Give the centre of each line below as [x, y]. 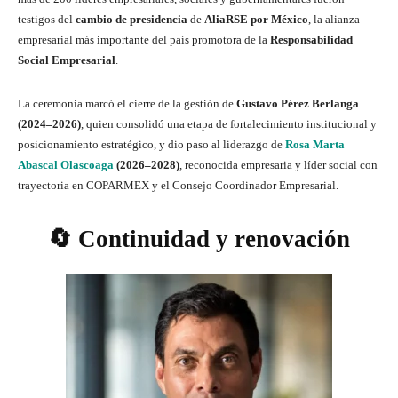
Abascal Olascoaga [66, 164]
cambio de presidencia [131, 19]
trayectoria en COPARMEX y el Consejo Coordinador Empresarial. [178, 185]
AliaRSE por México [256, 19]
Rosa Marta [315, 144]
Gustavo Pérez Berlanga [298, 103]
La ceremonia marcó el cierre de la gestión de [127, 103]
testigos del [47, 19]
